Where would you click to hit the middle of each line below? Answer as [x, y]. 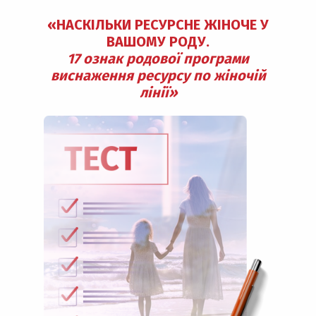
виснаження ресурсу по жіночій [158, 75]
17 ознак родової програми [158, 59]
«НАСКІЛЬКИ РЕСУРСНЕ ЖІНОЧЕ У [158, 25]
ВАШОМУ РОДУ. [158, 42]
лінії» [158, 92]
